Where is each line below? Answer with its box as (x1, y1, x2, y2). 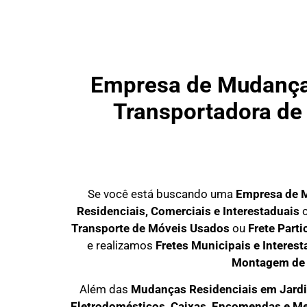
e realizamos (87, 238, 156, 252)
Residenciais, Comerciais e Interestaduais (76, 204, 299, 218)
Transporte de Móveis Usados (71, 221, 230, 235)
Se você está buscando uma (88, 187, 236, 201)
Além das (79, 282, 131, 297)
